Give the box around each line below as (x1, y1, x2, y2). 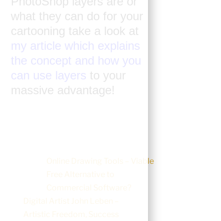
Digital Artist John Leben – (23, 196, 119, 206)
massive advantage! (11, 83, 115, 97)
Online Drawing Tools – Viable (46, 156, 154, 166)
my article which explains (11, 39, 141, 53)
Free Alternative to (46, 169, 115, 179)
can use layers (11, 69, 87, 82)
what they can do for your (11, 9, 144, 23)
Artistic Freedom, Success (23, 209, 119, 219)
